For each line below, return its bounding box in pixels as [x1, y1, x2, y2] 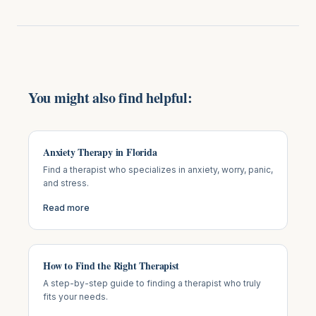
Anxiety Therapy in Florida [43, 144, 157, 159]
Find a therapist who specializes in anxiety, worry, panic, [43, 164, 273, 175]
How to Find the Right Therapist [43, 257, 179, 273]
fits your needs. [43, 291, 108, 302]
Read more [43, 202, 90, 213]
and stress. [43, 177, 89, 188]
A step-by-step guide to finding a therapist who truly [43, 277, 261, 288]
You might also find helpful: [28, 87, 193, 108]
